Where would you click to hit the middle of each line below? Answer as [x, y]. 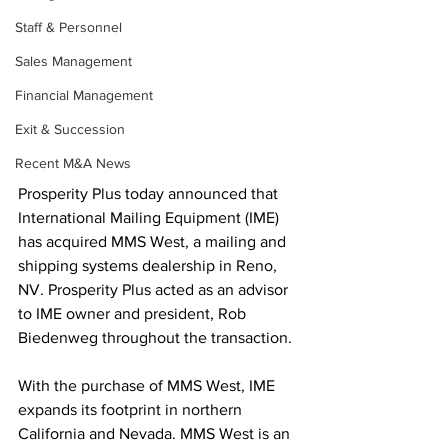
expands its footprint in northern [132, 409]
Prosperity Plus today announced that [150, 193]
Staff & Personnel [68, 27]
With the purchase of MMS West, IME [148, 385]
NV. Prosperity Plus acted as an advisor [155, 289]
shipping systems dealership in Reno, [149, 265]
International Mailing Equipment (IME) [150, 217]
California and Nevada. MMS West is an [156, 433]
